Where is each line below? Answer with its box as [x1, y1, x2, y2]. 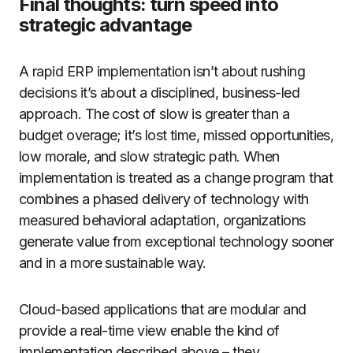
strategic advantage [19, 13, 191, 36]
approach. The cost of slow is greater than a [19, 106, 290, 122]
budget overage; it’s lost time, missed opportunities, [19, 127, 334, 143]
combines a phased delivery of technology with [19, 191, 309, 207]
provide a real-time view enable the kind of [19, 322, 280, 339]
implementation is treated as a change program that [19, 169, 333, 186]
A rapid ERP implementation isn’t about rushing [19, 63, 306, 80]
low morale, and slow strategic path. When [19, 148, 280, 165]
